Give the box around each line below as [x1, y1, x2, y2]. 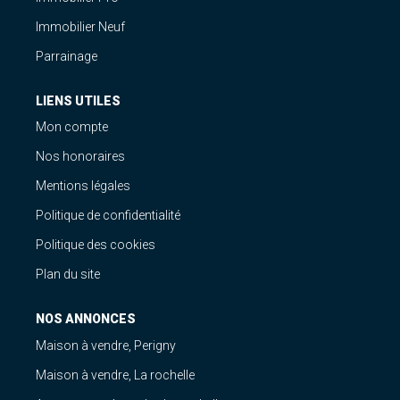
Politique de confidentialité [36, 208, 180, 222]
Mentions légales [36, 179, 130, 193]
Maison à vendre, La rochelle [36, 367, 195, 382]
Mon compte [36, 120, 108, 134]
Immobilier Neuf [36, 19, 125, 34]
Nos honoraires [36, 149, 125, 163]
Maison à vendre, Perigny [36, 337, 176, 353]
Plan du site [36, 267, 100, 281]
